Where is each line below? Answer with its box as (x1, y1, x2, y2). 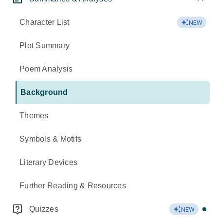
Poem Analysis (19, 65, 73, 73)
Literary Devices (19, 158, 77, 166)
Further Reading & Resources (19, 182, 126, 190)
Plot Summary (19, 41, 70, 50)
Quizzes (29, 205, 58, 213)
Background (20, 88, 68, 96)
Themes (19, 111, 49, 120)
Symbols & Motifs (19, 135, 81, 143)
